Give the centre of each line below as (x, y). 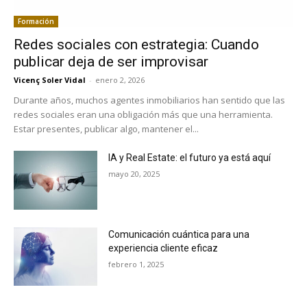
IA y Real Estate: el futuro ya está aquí (190, 157)
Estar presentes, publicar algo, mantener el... (106, 128)
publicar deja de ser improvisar (111, 61)
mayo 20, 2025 (134, 173)
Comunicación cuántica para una (179, 234)
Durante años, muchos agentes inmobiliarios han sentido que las (149, 100)
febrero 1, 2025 (136, 264)
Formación (36, 21)
